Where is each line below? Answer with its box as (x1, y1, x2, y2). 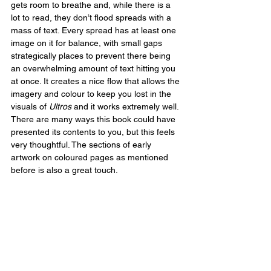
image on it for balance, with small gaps (11, 38, 165, 48)
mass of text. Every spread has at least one (11, 25, 178, 36)
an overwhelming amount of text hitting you (11, 64, 178, 74)
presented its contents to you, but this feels (11, 127, 177, 137)
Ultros (49, 102, 71, 112)
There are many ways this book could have (11, 114, 178, 125)
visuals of (11, 102, 49, 112)
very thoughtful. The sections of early (11, 140, 154, 150)
